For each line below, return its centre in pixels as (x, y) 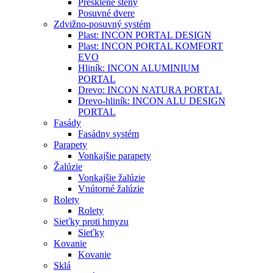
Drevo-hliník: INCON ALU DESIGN (152, 101)
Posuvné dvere (106, 13)
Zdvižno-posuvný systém (102, 24)
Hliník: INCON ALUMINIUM (139, 68)
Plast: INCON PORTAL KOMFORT (151, 46)
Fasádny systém (108, 134)
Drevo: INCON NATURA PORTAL (150, 90)
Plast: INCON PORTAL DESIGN (145, 35)
